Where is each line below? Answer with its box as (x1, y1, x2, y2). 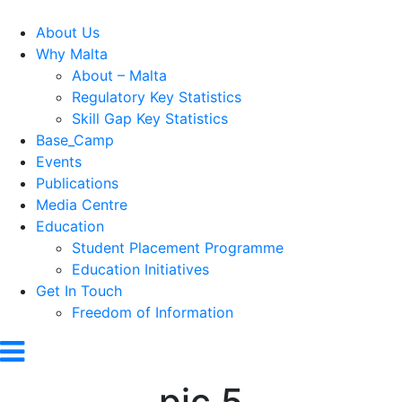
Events (36, 153, 82, 170)
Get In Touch (36, 282, 122, 300)
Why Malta (36, 45, 108, 63)
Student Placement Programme (72, 239, 284, 257)
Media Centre (36, 196, 127, 214)
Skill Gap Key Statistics (72, 109, 228, 127)
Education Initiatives (72, 260, 209, 278)
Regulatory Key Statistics (72, 88, 241, 106)
